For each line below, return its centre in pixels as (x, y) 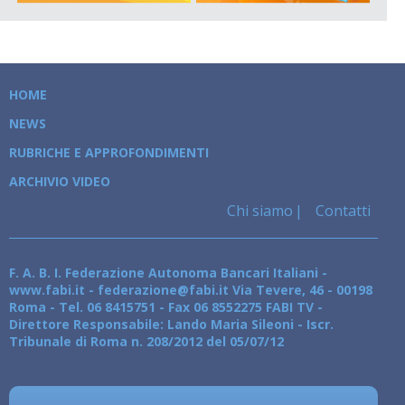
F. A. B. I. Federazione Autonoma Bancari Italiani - (168, 272)
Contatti (341, 210)
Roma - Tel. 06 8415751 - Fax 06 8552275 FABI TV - (166, 306)
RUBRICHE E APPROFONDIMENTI (109, 152)
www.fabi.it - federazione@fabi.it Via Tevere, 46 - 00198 (191, 289)
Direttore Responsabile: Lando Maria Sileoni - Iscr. (171, 324)
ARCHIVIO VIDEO (60, 181)
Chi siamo (260, 210)
